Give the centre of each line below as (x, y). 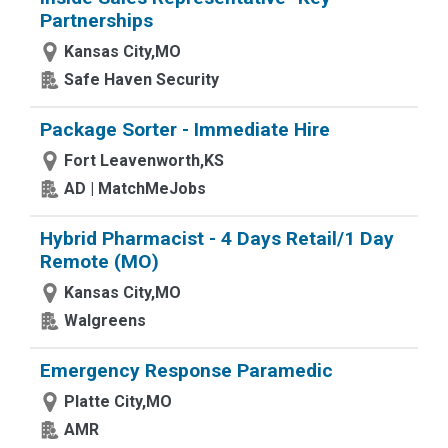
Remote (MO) (99, 261)
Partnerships (96, 20)
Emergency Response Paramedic (186, 370)
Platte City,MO (118, 401)
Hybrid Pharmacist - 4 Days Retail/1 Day (217, 238)
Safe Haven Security (141, 79)
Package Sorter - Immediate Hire (185, 129)
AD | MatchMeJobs (135, 188)
